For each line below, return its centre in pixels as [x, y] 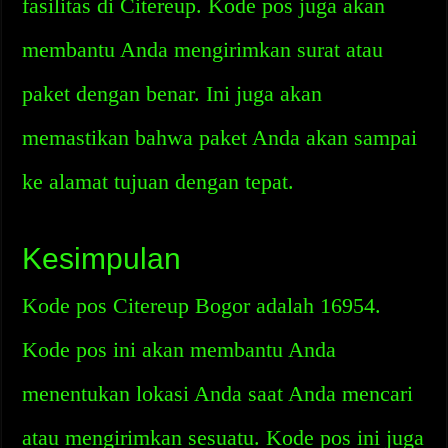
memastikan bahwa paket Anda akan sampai [220, 137]
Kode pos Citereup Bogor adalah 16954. [202, 305]
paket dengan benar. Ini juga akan [172, 93]
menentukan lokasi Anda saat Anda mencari [218, 393]
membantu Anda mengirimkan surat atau [203, 49]
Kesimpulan [102, 258]
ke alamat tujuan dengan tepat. [158, 181]
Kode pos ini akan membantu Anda [179, 349]
